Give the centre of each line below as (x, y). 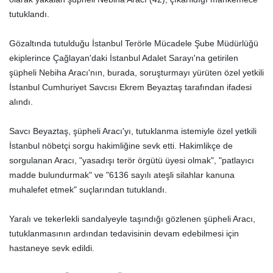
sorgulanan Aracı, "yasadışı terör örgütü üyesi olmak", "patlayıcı (132, 160)
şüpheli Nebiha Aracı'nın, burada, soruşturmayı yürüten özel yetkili (136, 73)
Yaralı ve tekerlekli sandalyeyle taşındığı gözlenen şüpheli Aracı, (132, 219)
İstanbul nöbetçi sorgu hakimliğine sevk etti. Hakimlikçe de (121, 146)
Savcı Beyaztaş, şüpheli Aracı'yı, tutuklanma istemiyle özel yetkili (133, 131)
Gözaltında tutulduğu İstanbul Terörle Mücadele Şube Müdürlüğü (134, 43)
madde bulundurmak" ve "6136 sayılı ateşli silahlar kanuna (122, 175)
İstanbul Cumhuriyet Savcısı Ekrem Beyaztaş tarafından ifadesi (130, 87)
